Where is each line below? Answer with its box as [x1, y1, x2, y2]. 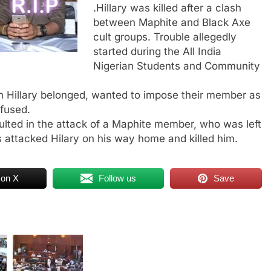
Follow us [99, 173, 137, 183]
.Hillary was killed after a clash [93, 1, 241, 14]
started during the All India [93, 45, 221, 57]
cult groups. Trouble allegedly [93, 30, 237, 43]
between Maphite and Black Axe [93, 16, 250, 28]
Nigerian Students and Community [93, 59, 260, 72]
